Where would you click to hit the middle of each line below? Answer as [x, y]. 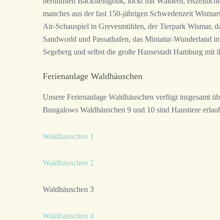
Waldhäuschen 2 [68, 163]
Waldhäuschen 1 [68, 137]
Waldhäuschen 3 [68, 190]
